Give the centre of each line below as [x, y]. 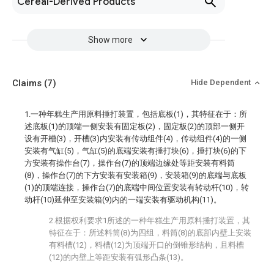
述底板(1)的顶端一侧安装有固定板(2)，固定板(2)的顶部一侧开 [135, 126]
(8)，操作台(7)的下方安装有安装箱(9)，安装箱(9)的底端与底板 [135, 175]
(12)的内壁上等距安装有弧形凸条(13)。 [119, 257]
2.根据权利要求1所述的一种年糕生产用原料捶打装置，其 [150, 220]
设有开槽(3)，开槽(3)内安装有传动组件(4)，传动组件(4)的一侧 [135, 139]
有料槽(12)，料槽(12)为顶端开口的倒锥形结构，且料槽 [146, 245]
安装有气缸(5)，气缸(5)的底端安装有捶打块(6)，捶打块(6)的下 [135, 151]
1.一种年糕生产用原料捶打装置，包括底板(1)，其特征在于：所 [136, 114]
